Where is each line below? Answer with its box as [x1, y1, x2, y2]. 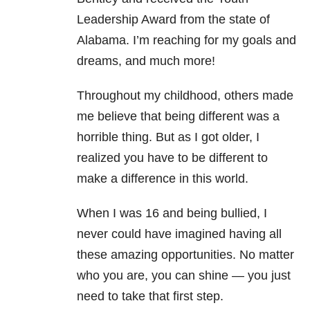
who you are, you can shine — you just [77, 268, 291, 283]
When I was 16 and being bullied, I [77, 206, 267, 221]
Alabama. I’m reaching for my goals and [77, 33, 296, 48]
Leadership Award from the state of [77, 12, 270, 27]
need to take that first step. [77, 289, 224, 304]
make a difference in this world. [77, 172, 248, 186]
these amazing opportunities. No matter [77, 248, 294, 262]
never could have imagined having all [77, 227, 282, 241]
